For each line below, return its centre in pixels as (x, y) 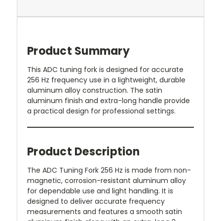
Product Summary (78, 51)
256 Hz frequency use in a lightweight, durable (106, 80)
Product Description (83, 151)
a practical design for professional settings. (101, 111)
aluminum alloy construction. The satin (95, 90)
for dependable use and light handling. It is (100, 191)
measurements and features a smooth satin (105, 211)
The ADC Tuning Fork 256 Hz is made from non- (109, 170)
